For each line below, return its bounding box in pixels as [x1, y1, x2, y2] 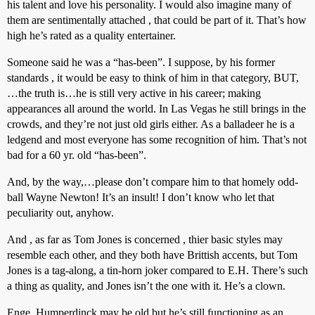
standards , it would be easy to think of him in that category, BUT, [7, 72, 299, 84]
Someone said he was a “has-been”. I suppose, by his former [7, 56, 275, 68]
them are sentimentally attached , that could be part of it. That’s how [7, 14, 307, 26]
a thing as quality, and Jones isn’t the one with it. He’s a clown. [7, 280, 285, 292]
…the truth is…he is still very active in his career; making [7, 87, 261, 99]
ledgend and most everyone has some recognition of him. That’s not [7, 134, 307, 146]
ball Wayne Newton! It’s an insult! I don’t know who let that [7, 191, 274, 203]
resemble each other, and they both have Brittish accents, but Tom [7, 249, 297, 261]
